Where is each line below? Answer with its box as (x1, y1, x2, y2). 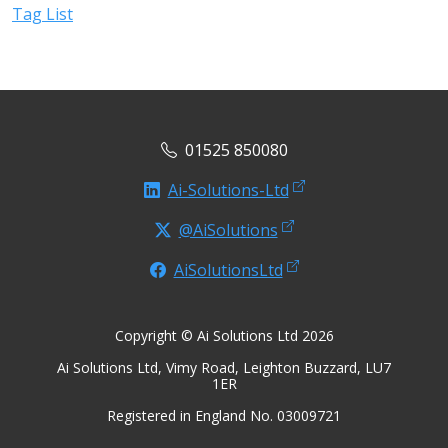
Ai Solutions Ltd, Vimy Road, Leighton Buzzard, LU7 (57, 358, 391, 377)
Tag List (12, 3, 73, 25)
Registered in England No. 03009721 (107, 406, 341, 425)
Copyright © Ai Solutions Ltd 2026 (114, 326, 334, 345)
